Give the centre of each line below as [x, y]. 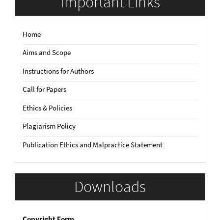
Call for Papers [44, 89]
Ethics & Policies [47, 108]
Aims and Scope [47, 52]
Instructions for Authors [58, 71]
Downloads [110, 187]
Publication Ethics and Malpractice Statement [93, 144]
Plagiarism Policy [49, 126]
